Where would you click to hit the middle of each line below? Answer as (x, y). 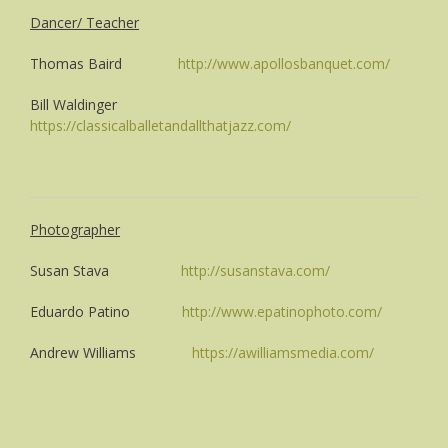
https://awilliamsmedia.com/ (283, 352)
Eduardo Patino (106, 311)
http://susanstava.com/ (255, 270)
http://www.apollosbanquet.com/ (284, 63)
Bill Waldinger (99, 104)
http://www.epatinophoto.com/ (282, 311)
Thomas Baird (104, 63)
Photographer (75, 229)
